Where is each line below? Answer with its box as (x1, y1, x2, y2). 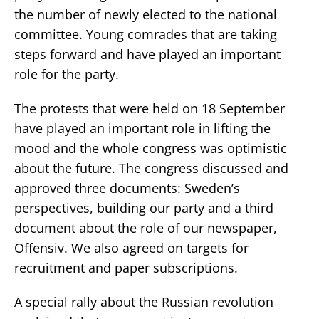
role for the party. (14, 65, 119, 83)
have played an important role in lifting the (14, 119, 271, 137)
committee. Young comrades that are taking (14, 25, 277, 43)
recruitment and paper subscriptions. (14, 258, 238, 276)
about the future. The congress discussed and (14, 159, 288, 177)
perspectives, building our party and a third (14, 199, 273, 216)
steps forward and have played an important (14, 45, 281, 63)
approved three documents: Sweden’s (14, 179, 240, 197)
